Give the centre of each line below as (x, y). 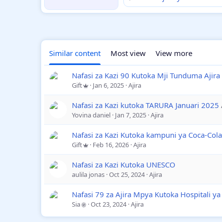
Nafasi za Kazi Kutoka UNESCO (124, 165)
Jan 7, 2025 (131, 115)
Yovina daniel (91, 115)
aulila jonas (88, 175)
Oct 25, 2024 (127, 175)
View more (174, 53)
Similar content (75, 53)
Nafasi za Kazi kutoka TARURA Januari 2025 (145, 105)
